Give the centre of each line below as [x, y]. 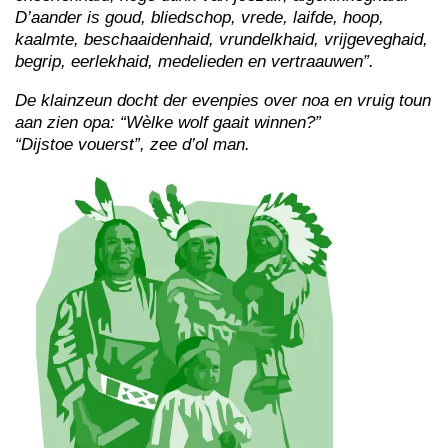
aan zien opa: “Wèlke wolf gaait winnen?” [168, 122]
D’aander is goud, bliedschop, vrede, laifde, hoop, [199, 17]
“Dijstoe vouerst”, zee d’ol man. [132, 144]
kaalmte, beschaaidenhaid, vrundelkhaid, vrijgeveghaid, [221, 39]
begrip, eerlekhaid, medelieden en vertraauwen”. [194, 61]
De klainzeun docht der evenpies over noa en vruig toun [223, 100]
